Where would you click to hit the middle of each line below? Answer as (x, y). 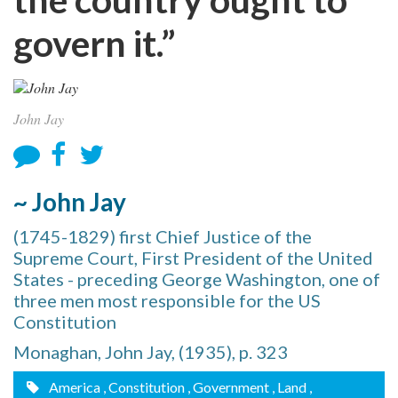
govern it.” (95, 43)
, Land (289, 387)
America (73, 387)
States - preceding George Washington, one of (197, 279)
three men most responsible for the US (167, 300)
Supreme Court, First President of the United (193, 258)
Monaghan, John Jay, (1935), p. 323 (151, 352)
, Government (228, 387)
